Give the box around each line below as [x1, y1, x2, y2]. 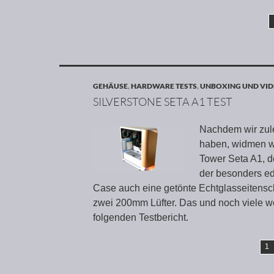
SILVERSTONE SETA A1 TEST [93, 95, 232, 108]
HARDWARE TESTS [131, 81, 197, 91]
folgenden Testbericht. [93, 212, 188, 223]
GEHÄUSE [93, 81, 128, 91]
